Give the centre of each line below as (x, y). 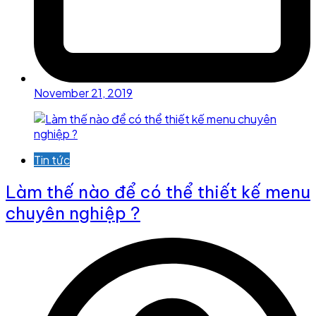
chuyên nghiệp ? (73, 213)
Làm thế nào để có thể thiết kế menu (158, 192)
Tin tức (52, 160)
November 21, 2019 (83, 93)
